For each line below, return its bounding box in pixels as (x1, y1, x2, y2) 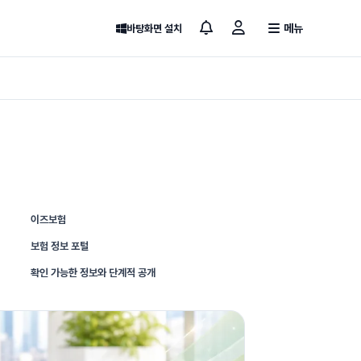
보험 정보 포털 (31, 240, 89, 252)
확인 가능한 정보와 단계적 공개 (31, 267, 156, 279)
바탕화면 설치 (127, 22, 182, 35)
